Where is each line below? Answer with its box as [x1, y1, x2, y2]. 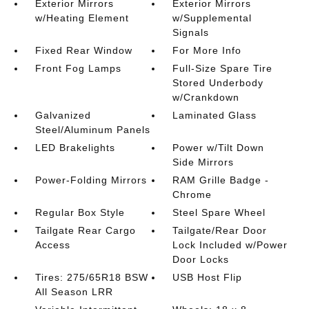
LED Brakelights [34, 142, 115, 154]
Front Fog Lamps [34, 63, 121, 74]
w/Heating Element [34, 12, 129, 24]
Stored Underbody [172, 77, 264, 89]
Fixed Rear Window [34, 45, 132, 57]
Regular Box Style [34, 207, 125, 219]
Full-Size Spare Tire [172, 63, 273, 74]
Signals [172, 27, 210, 39]
